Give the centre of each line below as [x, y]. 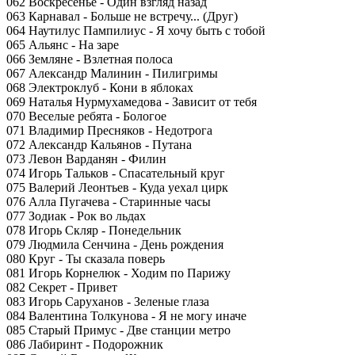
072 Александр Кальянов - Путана [99, 145]
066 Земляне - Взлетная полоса [90, 59]
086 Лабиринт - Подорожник [85, 344]
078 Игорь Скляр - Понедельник [94, 230]
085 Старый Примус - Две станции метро [118, 330]
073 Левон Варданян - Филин [86, 159]
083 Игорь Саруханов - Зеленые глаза [108, 302]
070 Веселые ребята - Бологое [86, 116]
